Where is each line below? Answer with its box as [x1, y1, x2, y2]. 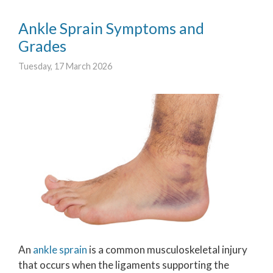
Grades [18, 37, 66, 55]
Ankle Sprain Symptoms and [18, 19, 204, 37]
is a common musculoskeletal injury [89, 243, 247, 257]
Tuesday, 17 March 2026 [18, 61, 112, 72]
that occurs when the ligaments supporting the [18, 258, 229, 272]
